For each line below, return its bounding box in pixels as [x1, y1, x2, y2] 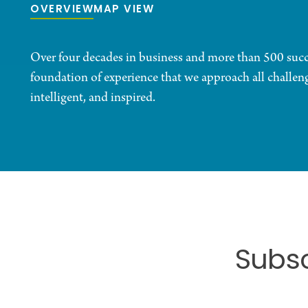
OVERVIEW [30, 1, 93, 19]
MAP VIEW [93, 1, 154, 19]
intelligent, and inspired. [30, 89, 155, 107]
